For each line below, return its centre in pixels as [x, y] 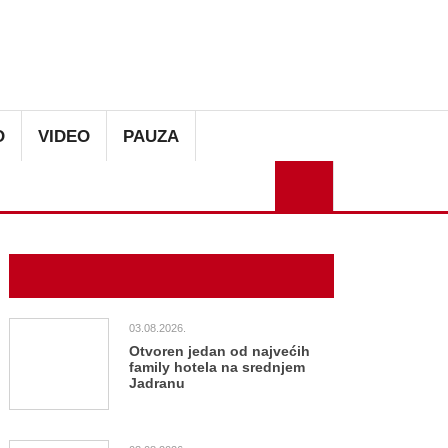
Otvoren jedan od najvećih [219, 351]
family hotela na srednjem [217, 367]
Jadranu [157, 383]
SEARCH [410, 176]
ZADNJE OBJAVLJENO [97, 276]
